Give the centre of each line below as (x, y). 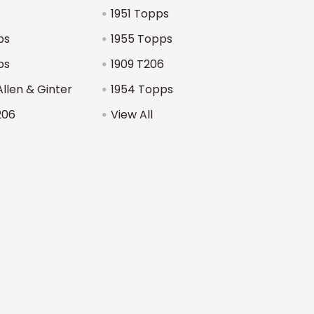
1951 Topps (139, 14)
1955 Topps (141, 39)
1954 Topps (142, 89)
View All (131, 115)
